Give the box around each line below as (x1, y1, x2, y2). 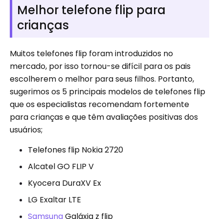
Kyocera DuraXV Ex (28, 177, 101, 189)
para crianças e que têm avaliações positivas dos (10, 111, 198, 123)
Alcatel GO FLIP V (28, 161, 94, 172)
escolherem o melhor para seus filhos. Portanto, (10, 73, 194, 85)
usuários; (10, 124, 43, 135)
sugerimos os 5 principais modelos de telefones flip (10, 86, 205, 97)
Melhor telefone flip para (17, 2, 166, 18)
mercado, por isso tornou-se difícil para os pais (10, 61, 191, 72)
